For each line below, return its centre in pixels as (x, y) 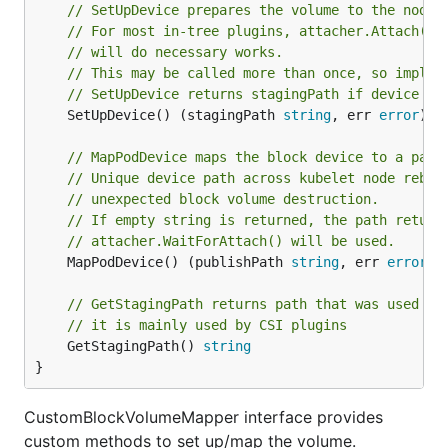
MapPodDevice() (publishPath (179, 262)
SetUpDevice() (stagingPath (175, 115)
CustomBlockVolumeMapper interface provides (203, 417)
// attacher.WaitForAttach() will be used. (231, 241)
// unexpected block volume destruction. (223, 199)
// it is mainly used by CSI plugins (207, 325)
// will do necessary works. (175, 52)
